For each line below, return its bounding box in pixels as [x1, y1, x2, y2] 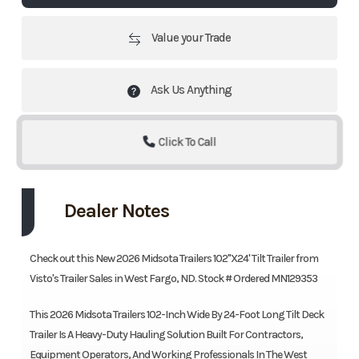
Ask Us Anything [148, 83, 232, 98]
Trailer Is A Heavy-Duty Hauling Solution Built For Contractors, [29, 328, 303, 342]
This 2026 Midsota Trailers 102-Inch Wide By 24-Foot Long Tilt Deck [29, 308, 324, 322]
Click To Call [158, 135, 216, 150]
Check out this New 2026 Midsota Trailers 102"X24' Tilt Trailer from [29, 252, 318, 266]
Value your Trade [149, 30, 231, 46]
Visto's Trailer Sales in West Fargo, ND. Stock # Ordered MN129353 [29, 272, 317, 286]
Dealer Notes [63, 200, 169, 223]
